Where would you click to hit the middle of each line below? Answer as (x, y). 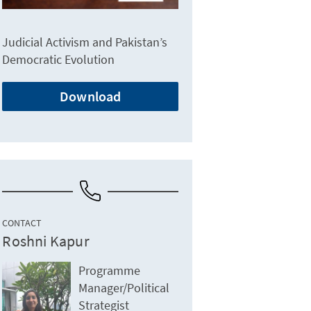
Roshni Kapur (46, 241)
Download (90, 96)
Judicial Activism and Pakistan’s (85, 42)
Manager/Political (124, 288)
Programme (110, 271)
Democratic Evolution (59, 60)
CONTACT (22, 223)
